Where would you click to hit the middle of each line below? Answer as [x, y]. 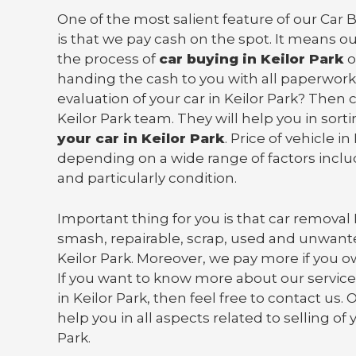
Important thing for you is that [163, 218]
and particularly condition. [147, 178]
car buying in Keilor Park [252, 59]
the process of [108, 59]
